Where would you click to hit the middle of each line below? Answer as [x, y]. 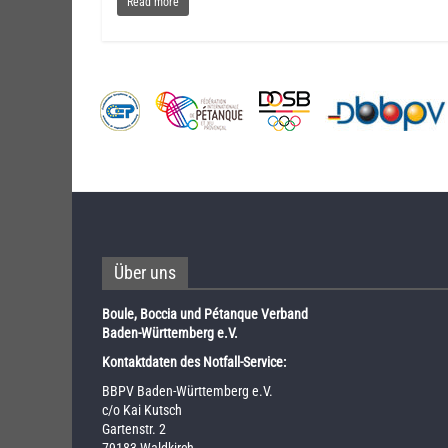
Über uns [145, 272]
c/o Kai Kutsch [142, 409]
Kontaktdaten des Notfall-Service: [194, 361]
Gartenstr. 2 [134, 428]
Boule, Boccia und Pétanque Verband [205, 313]
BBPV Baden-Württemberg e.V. [187, 390]
